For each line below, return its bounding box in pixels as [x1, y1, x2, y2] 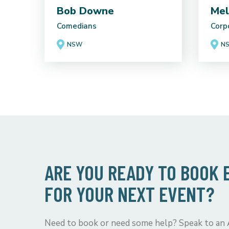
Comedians [57, 20, 97, 31]
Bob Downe [57, 4, 114, 18]
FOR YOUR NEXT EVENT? [44, 181, 215, 206]
